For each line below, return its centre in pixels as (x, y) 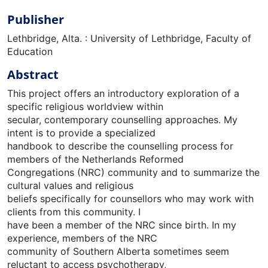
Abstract (33, 74)
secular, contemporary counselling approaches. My (122, 119)
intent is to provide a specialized (81, 133)
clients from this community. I (74, 211)
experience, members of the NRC (82, 238)
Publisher (36, 19)
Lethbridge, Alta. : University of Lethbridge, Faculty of (129, 38)
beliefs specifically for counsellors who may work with (130, 198)
